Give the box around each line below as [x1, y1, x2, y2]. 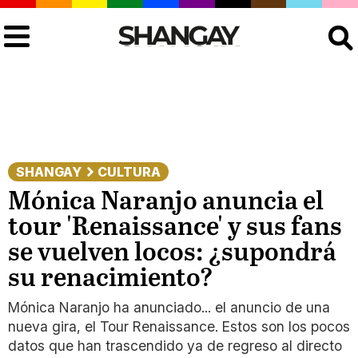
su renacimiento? [8, 265, 213, 293]
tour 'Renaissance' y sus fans [8, 213, 342, 242]
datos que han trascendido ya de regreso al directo [8, 337, 342, 354]
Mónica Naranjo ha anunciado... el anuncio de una [8, 299, 330, 316]
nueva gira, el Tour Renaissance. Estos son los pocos [8, 318, 350, 335]
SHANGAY [16, 164, 82, 180]
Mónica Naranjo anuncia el [8, 188, 324, 217]
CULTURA [97, 164, 161, 180]
